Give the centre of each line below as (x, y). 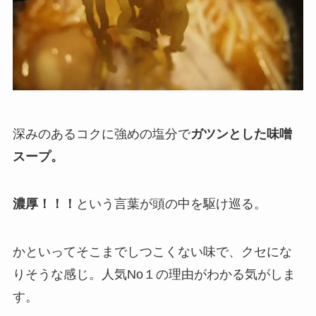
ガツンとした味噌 (241, 134)
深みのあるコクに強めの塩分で (101, 134)
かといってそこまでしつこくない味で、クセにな (152, 252)
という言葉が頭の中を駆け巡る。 (171, 204)
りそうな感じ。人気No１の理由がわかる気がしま (154, 275)
